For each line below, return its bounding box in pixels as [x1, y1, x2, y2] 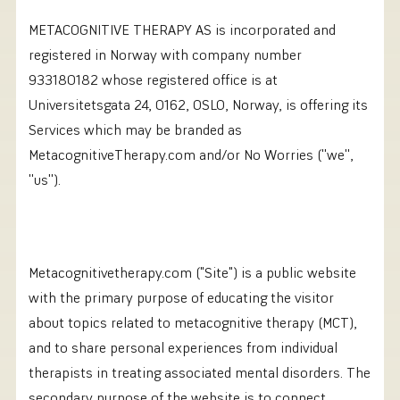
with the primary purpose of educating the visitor [29, 287, 334, 306]
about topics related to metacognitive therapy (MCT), [29, 312, 357, 331]
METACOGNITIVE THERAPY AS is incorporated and [29, 20, 336, 38]
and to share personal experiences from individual [29, 337, 337, 356]
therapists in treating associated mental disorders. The [29, 362, 371, 381]
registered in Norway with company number [29, 45, 302, 63]
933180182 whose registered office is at [29, 70, 278, 88]
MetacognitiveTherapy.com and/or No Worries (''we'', [29, 145, 354, 163]
